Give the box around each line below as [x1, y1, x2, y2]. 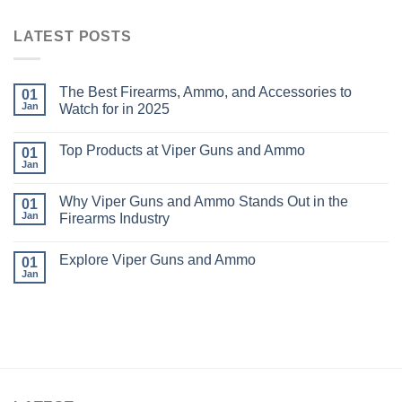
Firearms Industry [59, 210, 170, 226]
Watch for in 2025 [59, 100, 170, 117]
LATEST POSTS [13, 29, 132, 45]
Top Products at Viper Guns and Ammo [59, 142, 305, 158]
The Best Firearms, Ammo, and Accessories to [59, 83, 352, 100]
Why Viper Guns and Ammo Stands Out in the [59, 193, 348, 209]
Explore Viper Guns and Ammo [59, 251, 256, 267]
